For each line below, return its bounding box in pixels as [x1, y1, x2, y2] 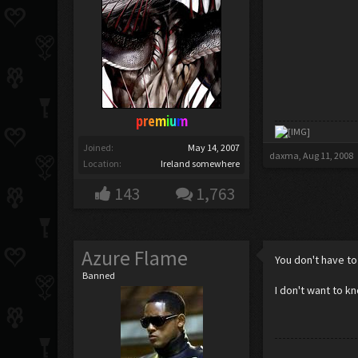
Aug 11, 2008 [303, 149, 354, 161]
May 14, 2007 [188, 141, 241, 153]
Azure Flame [82, 245, 189, 271]
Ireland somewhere [161, 157, 241, 169]
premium [135, 111, 188, 130]
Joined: [83, 141, 114, 153]
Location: [83, 157, 122, 169]
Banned [82, 269, 116, 281]
